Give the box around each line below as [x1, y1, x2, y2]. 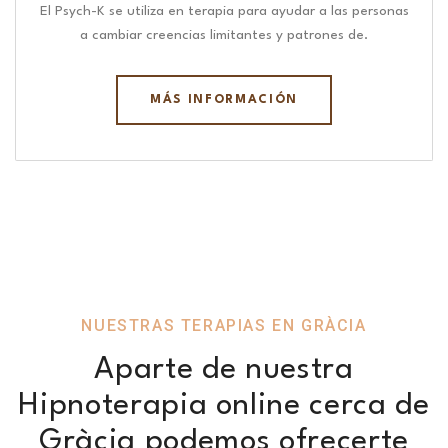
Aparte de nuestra [94, 355, 354, 386]
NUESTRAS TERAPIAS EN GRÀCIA [81, 316, 367, 336]
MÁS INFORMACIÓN [149, 94, 299, 107]
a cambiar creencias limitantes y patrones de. [80, 28, 368, 43]
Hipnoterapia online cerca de [18, 391, 430, 422]
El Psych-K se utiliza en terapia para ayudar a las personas [39, 4, 409, 19]
